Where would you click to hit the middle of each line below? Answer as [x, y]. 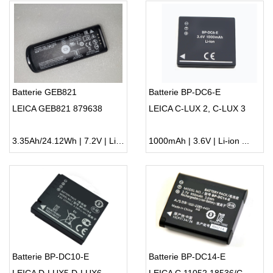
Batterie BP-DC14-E [187, 257]
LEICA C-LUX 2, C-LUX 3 [197, 109]
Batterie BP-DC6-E [185, 92]
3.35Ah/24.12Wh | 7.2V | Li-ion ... [120, 141]
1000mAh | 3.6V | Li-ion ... [199, 141]
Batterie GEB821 [44, 92]
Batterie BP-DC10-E [51, 257]
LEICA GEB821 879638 [57, 109]
